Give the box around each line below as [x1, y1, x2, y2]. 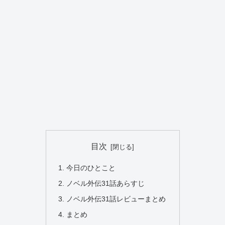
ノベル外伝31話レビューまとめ [66, 194, 166, 203]
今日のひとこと [66, 164, 116, 172]
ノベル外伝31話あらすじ [66, 179, 145, 187]
